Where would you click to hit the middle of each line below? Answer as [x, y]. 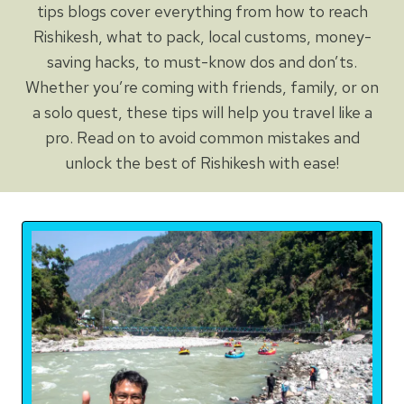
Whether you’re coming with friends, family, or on [202, 87]
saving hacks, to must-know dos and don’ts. [202, 62]
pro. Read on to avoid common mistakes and [202, 138]
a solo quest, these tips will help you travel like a [202, 112]
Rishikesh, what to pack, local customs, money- [202, 37]
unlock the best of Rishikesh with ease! [202, 163]
